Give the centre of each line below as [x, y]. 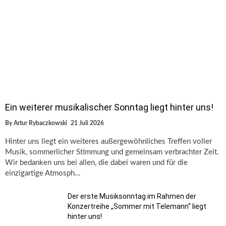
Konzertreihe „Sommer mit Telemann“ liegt [137, 207]
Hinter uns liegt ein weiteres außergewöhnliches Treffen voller [108, 142]
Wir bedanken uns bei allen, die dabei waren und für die [96, 163]
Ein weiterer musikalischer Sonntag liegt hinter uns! [109, 107]
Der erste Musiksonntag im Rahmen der [132, 196]
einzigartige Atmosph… [43, 174]
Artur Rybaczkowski [40, 123]
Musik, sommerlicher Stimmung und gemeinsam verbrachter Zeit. [112, 152]
